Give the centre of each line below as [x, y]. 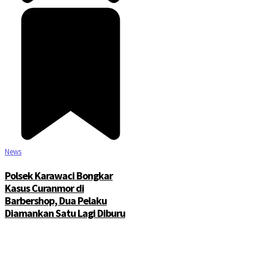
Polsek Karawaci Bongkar [59, 175]
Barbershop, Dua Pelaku [56, 200]
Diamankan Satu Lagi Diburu [65, 213]
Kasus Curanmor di [44, 188]
